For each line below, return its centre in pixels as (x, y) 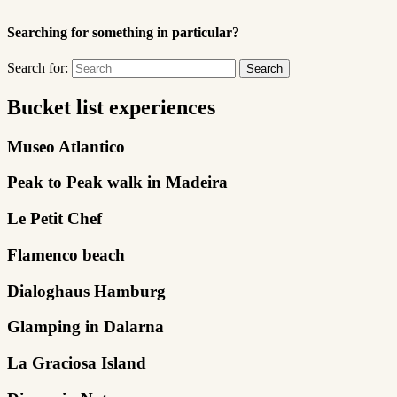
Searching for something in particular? (123, 32)
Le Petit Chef (54, 219)
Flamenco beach (66, 254)
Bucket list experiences (111, 107)
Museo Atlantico (66, 146)
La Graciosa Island (77, 363)
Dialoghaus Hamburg (86, 291)
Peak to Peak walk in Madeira (117, 183)
